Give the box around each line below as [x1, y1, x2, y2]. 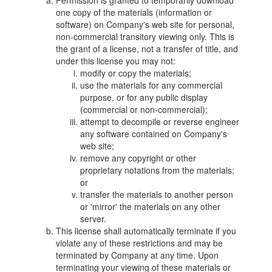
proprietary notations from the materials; [80, 164, 235, 176]
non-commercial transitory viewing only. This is [56, 30, 235, 42]
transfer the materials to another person [80, 188, 234, 200]
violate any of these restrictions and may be [56, 237, 223, 249]
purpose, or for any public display [80, 91, 208, 103]
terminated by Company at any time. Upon [56, 249, 219, 261]
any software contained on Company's [80, 127, 228, 140]
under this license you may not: [56, 55, 176, 67]
